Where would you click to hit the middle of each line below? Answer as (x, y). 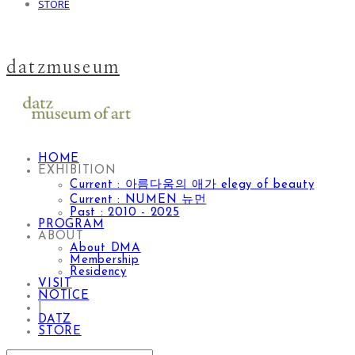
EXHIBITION (77, 171)
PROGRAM (71, 225)
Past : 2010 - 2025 (125, 213)
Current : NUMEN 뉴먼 (138, 200)
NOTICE (64, 296)
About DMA (105, 249)
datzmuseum (63, 67)
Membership (105, 261)
